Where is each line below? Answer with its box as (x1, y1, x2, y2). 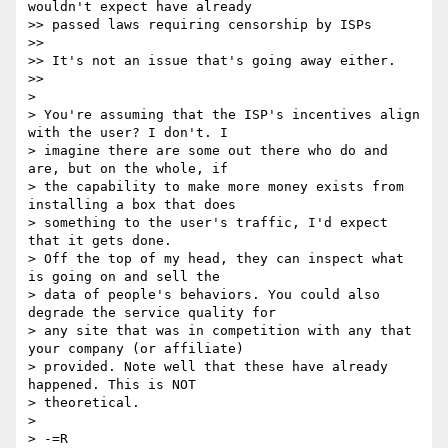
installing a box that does (28, 197, 236, 213)
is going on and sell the (28, 269, 220, 285)
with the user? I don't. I (28, 125, 228, 141)
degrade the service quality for (28, 305, 276, 321)
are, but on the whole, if (28, 161, 228, 177)
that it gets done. (28, 233, 172, 249)
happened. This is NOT (28, 377, 196, 393)
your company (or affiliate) (28, 341, 244, 357)
